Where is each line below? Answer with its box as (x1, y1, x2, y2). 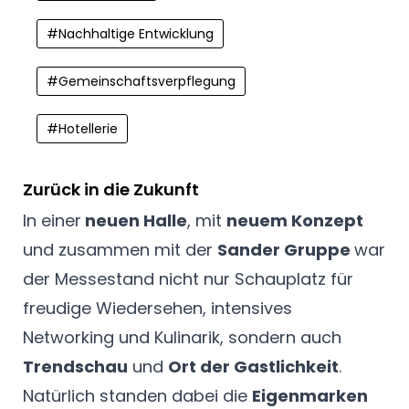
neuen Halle (81, 209, 187, 233)
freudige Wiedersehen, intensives (23, 297, 292, 320)
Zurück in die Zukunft (23, 178, 199, 202)
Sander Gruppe (217, 238, 354, 262)
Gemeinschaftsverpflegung (58, 71, 236, 90)
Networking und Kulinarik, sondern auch (23, 326, 341, 350)
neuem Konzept (226, 209, 363, 233)
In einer (23, 209, 81, 233)
